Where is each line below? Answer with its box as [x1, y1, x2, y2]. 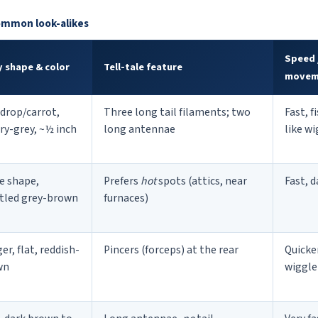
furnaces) [104, 190, 148, 207]
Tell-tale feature [104, 60, 182, 75]
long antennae [104, 121, 175, 138]
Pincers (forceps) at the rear [104, 242, 238, 258]
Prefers [104, 173, 141, 190]
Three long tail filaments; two [104, 104, 251, 121]
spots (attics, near [156, 173, 247, 190]
